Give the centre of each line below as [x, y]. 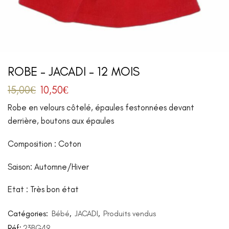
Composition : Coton [44, 144]
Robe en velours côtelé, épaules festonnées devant [101, 108]
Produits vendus [130, 214]
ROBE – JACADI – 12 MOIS [74, 72]
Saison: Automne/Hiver [48, 166]
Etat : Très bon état [43, 189]
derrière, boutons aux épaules [61, 121]
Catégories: [29, 214]
